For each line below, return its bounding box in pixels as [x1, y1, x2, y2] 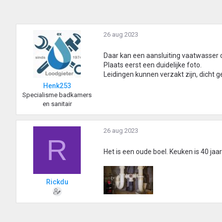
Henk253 [43, 82, 71, 90]
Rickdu [46, 178, 68, 186]
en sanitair [42, 100, 72, 108]
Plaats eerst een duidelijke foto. [104, 61, 202, 69]
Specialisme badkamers [22, 91, 92, 99]
